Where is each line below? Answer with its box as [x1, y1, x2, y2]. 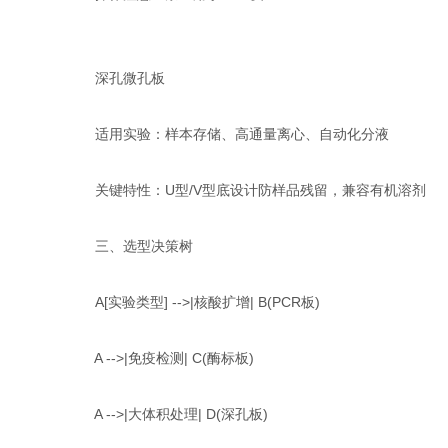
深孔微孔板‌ [67, 70, 166, 86]
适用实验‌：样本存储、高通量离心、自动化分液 [67, 126, 390, 142]
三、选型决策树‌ [67, 238, 194, 254]
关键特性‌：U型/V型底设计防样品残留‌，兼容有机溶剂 [67, 182, 427, 198]
